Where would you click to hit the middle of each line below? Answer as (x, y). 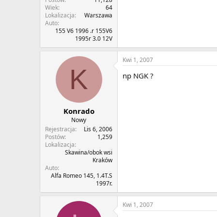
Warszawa (98, 15)
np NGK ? (138, 75)
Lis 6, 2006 (98, 129)
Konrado (79, 111)
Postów (55, 137)
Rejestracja (60, 129)
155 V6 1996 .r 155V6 (84, 31)
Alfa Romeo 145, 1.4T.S (82, 176)
